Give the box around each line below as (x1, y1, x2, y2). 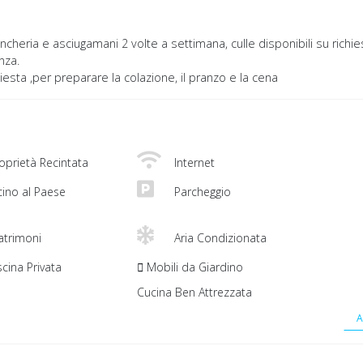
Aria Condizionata (171, 230, 267, 246)
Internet (171, 155, 215, 171)
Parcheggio (171, 184, 231, 200)
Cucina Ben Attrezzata (137, 284, 252, 301)
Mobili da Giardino (143, 259, 243, 275)
